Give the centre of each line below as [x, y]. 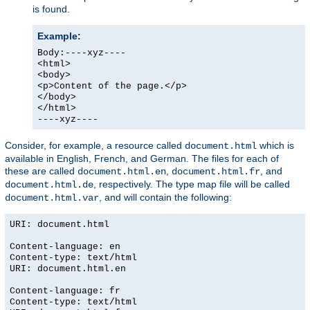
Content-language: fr [65, 291]
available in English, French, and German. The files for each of [142, 159]
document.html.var [52, 198]
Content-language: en [65, 247]
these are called [41, 171]
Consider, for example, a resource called [95, 146]
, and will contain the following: [165, 198]
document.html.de [49, 185]
